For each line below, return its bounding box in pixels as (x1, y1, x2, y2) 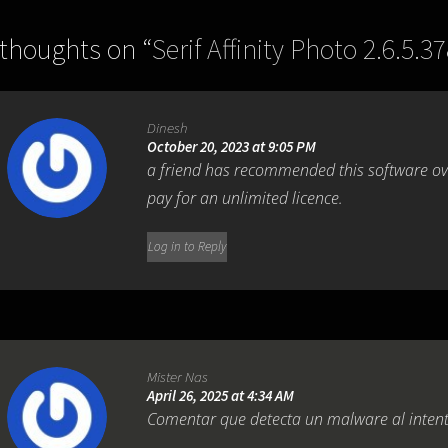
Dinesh (147, 118, 189, 138)
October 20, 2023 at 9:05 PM (147, 137, 317, 157)
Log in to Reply (148, 238, 227, 256)
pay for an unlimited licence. (147, 187, 344, 210)
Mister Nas (147, 367, 209, 387)
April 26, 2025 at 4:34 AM (147, 386, 295, 406)
